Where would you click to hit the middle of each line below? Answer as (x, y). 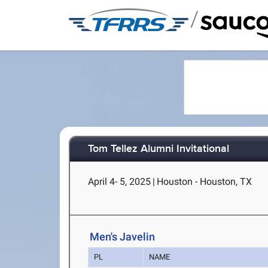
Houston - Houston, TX (205, 182)
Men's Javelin (123, 237)
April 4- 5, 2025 (120, 182)
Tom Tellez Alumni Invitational (159, 149)
